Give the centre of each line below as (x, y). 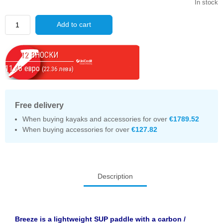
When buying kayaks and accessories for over (96, 119)
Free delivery (39, 105)
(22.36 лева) (58, 69)
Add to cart (74, 25)
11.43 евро (23, 69)
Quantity (18, 19)
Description (115, 176)
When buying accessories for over (77, 129)
